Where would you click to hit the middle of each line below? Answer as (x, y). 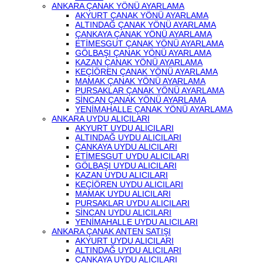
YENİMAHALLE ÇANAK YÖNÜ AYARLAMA (154, 109)
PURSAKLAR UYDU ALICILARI (132, 203)
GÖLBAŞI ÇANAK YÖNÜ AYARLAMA (143, 53)
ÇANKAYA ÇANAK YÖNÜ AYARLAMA (144, 34)
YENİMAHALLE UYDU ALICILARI (136, 222)
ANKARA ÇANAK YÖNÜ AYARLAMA (118, 6)
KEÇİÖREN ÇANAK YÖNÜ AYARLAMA (146, 72)
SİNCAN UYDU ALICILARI (123, 213)
